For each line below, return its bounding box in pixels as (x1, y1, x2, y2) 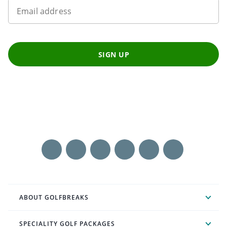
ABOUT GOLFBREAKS (19, 193, 89, 202)
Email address (17, 6, 71, 17)
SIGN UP (98, 49, 130, 59)
